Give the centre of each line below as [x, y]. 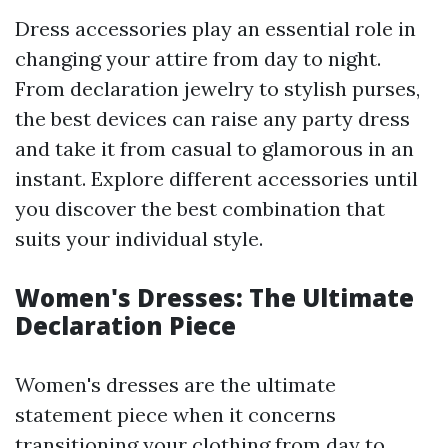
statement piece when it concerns [175, 414]
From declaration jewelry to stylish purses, [217, 88]
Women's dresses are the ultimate [175, 384]
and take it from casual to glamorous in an [214, 148]
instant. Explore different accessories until [216, 178]
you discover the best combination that [200, 208]
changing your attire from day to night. [198, 58]
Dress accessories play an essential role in [215, 28]
